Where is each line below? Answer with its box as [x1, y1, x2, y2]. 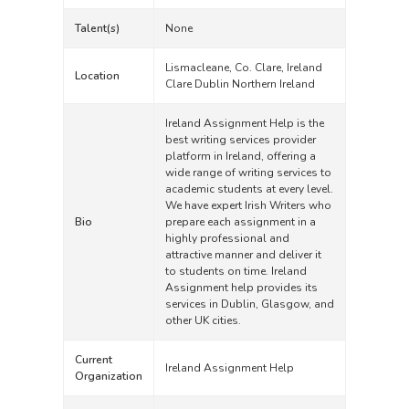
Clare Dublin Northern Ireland [165, 77, 315, 91]
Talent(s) [75, 21, 120, 36]
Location [75, 68, 120, 83]
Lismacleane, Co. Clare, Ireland [165, 60, 322, 75]
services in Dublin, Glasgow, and [165, 297, 334, 311]
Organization [75, 369, 142, 383]
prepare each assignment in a [165, 215, 316, 229]
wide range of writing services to [165, 165, 331, 180]
